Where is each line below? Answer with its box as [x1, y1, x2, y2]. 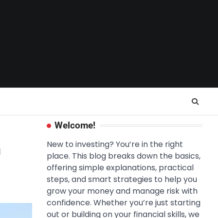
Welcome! [54, 120, 95, 131]
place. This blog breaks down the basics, [47, 150, 200, 162]
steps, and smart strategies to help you [47, 174, 197, 185]
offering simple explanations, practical [47, 162, 194, 173]
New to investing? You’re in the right [47, 139, 183, 150]
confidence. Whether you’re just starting [47, 197, 200, 208]
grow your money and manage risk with [47, 185, 198, 197]
